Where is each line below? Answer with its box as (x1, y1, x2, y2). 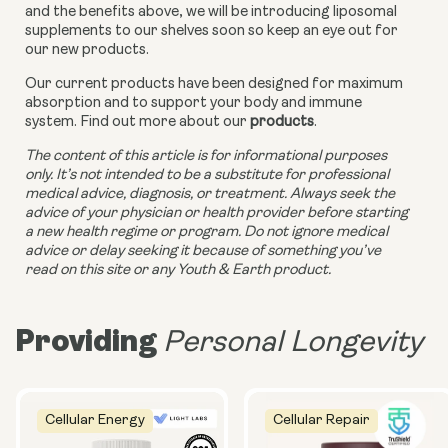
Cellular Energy (45, 412, 145, 428)
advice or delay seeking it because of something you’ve (25, 243, 381, 259)
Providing (15, 323, 163, 358)
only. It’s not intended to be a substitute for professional (25, 167, 389, 183)
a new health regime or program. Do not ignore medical (25, 224, 388, 240)
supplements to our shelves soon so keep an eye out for (25, 23, 398, 39)
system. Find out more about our (25, 114, 250, 130)
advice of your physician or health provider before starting (25, 205, 408, 221)
